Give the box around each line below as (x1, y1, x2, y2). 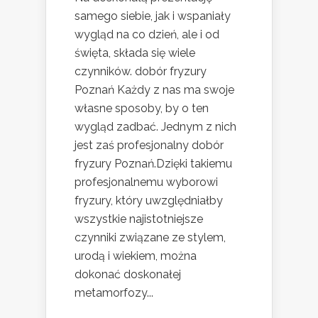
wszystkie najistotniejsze (75, 212, 203, 226)
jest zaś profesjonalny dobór (75, 138, 224, 153)
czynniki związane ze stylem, (75, 231, 226, 245)
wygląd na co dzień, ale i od (75, 28, 219, 42)
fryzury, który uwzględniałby (75, 194, 223, 208)
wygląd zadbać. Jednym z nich (75, 120, 236, 134)
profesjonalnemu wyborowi (75, 175, 218, 190)
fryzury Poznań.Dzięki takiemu (75, 157, 232, 171)
